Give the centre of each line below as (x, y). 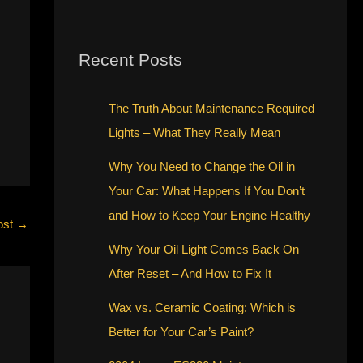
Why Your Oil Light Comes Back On (204, 249)
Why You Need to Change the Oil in (202, 166)
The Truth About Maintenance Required (212, 108)
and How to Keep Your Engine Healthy (210, 215)
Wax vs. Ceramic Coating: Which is (203, 307)
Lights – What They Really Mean (195, 132)
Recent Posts (130, 59)
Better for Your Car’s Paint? (181, 331)
